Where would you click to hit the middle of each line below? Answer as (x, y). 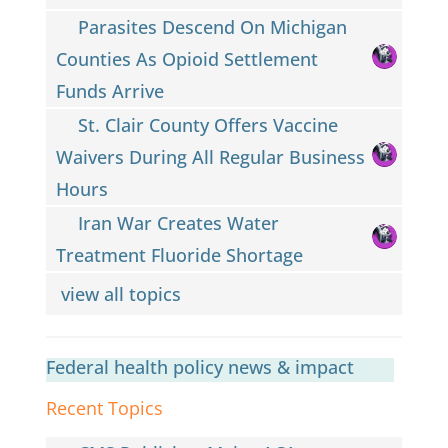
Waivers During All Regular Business (210, 156)
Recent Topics (104, 407)
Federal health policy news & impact (199, 366)
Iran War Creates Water (179, 222)
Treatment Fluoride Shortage (179, 254)
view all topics (123, 293)
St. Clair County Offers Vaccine (208, 124)
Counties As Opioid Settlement (186, 58)
